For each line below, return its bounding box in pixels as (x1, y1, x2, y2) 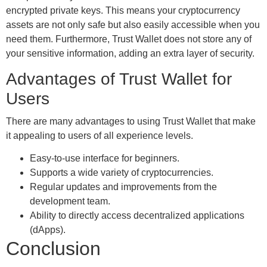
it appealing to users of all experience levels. (6, 130, 193, 141)
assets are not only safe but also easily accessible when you (6, 19, 260, 30)
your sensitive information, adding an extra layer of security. (6, 48, 254, 58)
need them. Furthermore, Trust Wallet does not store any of (6, 33, 252, 44)
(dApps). (30, 225, 66, 235)
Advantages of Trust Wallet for (6, 69, 232, 88)
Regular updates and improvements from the (30, 182, 217, 193)
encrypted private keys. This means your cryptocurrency (6, 5, 240, 15)
